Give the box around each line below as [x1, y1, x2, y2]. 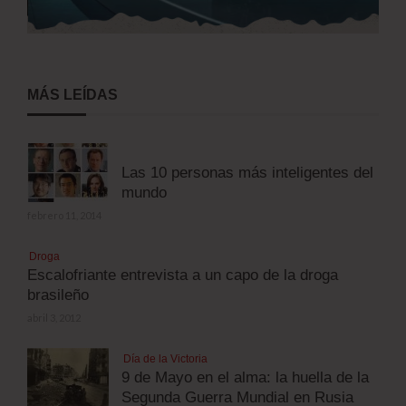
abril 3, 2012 [27, 311, 81, 324]
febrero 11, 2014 [27, 208, 101, 221]
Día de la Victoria [123, 352, 208, 365]
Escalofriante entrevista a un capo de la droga [27, 266, 338, 284]
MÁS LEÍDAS [27, 86, 118, 102]
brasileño [27, 285, 89, 304]
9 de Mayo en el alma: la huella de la [121, 368, 369, 386]
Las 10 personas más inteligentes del [121, 163, 373, 181]
